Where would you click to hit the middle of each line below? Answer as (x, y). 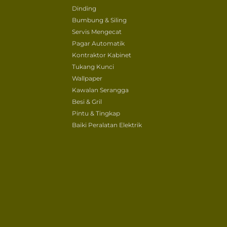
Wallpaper (87, 78)
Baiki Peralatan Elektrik (107, 125)
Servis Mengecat (97, 31)
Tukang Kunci (93, 66)
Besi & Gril (87, 101)
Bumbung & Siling (99, 20)
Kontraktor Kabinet (102, 55)
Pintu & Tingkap (96, 113)
